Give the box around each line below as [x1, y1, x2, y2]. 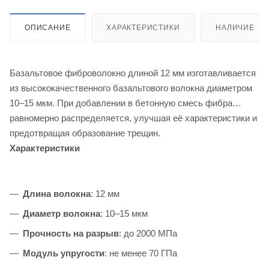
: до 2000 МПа [119, 228, 177, 238]
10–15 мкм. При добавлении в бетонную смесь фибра [10, 97, 232, 108]
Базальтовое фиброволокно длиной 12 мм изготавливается [10, 67, 256, 78]
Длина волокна [23, 188, 91, 199]
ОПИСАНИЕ [25, 23, 71, 32]
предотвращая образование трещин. [10, 127, 160, 138]
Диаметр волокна [23, 208, 100, 219]
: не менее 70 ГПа [104, 247, 177, 258]
